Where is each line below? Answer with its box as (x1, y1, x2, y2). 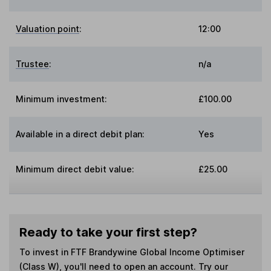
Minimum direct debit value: (16, 164, 135, 175)
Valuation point (16, 24, 80, 34)
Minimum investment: (16, 94, 108, 105)
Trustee (16, 59, 50, 70)
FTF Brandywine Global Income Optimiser (70, 247, 244, 258)
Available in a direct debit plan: (16, 129, 145, 140)
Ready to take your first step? (19, 225, 197, 240)
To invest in (19, 247, 71, 258)
